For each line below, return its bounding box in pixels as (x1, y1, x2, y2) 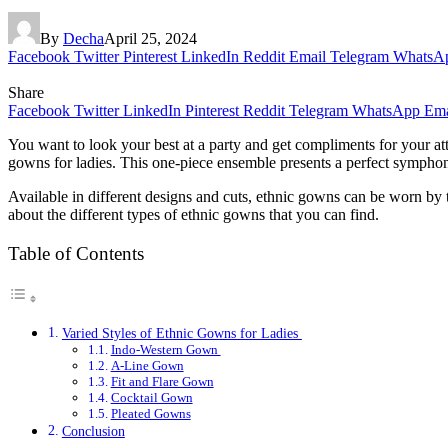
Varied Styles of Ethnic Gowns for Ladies (61, 325, 302, 342)
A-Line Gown (110, 358, 184, 374)
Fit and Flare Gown (110, 374, 214, 390)
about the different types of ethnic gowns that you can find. (8, 205, 383, 223)
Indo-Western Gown (110, 342, 221, 358)
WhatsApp (352, 101, 420, 119)
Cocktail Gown (110, 390, 193, 406)
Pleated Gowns (110, 406, 191, 422)
